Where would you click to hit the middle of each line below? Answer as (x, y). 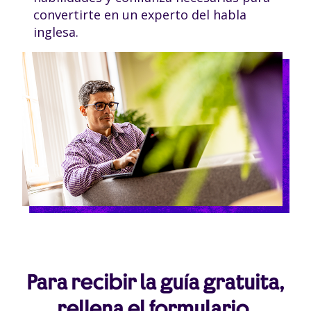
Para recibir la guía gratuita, (155, 281)
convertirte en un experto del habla (140, 14)
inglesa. (57, 32)
